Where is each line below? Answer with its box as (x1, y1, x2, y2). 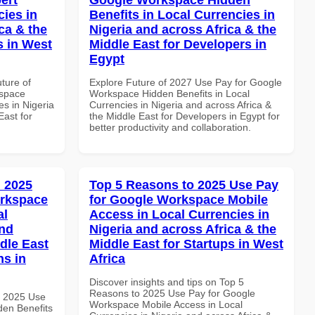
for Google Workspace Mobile (89, 192, 268, 207)
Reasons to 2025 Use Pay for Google (89, 287, 255, 299)
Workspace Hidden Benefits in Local (89, 87, 250, 99)
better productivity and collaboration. (89, 121, 251, 133)
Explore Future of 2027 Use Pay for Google (89, 76, 282, 88)
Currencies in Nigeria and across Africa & (89, 98, 271, 110)
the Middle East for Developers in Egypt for (89, 110, 280, 122)
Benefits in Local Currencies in (89, 7, 275, 22)
